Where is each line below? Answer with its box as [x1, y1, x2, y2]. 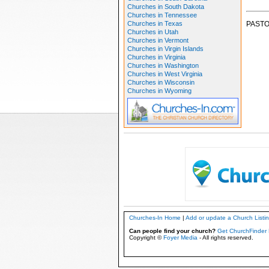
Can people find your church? [128, 227, 216, 234]
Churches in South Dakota [127, 3, 204, 10]
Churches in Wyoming [127, 87, 192, 94]
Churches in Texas [127, 20, 183, 27]
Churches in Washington [127, 62, 199, 69]
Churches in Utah [127, 28, 178, 35]
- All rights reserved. [197, 234, 253, 241]
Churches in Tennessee [127, 11, 197, 19]
